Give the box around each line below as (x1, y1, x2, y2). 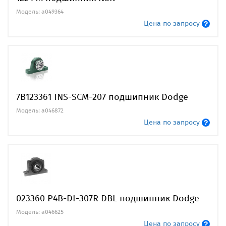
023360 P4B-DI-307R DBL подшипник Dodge (16, 192, 199, 204)
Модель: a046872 (16, 106, 64, 114)
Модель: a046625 (16, 208, 64, 215)
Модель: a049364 (16, 8, 64, 15)
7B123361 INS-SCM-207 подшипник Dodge (16, 91, 188, 102)
